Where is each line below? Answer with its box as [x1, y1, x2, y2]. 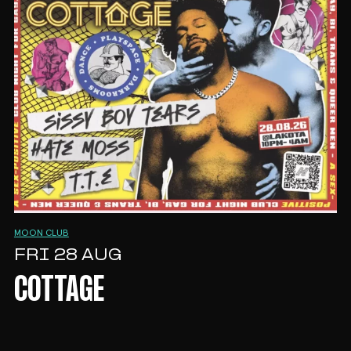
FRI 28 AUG [13, 246, 121, 265]
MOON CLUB [13, 228, 69, 238]
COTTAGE [13, 275, 104, 307]
